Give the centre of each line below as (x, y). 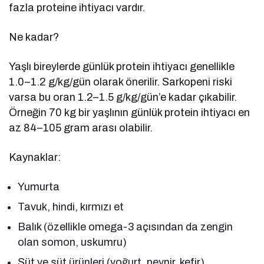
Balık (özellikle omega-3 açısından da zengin (126, 227)
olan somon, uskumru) (72, 242)
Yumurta (39, 187)
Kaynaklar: (35, 157)
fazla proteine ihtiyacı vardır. (77, 7)
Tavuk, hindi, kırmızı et (71, 207)
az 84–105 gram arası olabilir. (81, 128)
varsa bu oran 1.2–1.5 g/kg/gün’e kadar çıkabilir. (123, 97)
